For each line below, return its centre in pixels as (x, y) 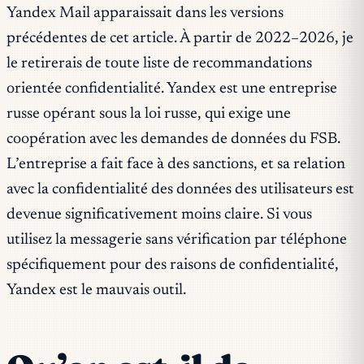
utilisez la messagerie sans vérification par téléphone (177, 240)
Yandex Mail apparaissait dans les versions (145, 14)
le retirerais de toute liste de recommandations (159, 64)
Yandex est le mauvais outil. (96, 291)
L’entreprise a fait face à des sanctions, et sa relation (176, 165)
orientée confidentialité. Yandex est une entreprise (172, 89)
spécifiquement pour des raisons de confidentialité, (173, 266)
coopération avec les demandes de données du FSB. (173, 140)
